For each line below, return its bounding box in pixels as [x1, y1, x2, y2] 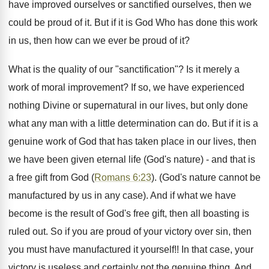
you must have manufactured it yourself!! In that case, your [8, 244, 253, 255]
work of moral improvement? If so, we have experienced [8, 82, 244, 92]
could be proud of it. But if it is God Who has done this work [8, 17, 258, 28]
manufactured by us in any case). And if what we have [8, 190, 236, 201]
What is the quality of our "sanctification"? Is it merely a [8, 64, 240, 74]
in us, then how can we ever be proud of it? [8, 35, 190, 46]
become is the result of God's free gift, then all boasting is [8, 208, 249, 219]
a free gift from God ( [8, 172, 94, 183]
